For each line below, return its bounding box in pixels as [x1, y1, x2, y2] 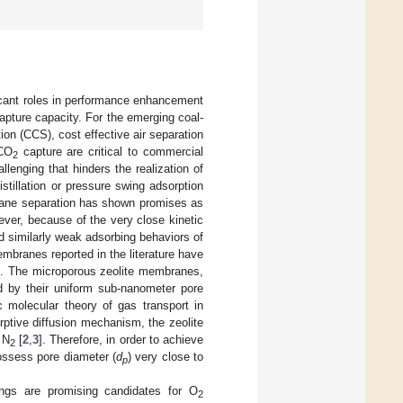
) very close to [128, 349, 203, 363]
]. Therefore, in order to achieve [39, 332, 204, 346]
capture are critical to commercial [17, 144, 203, 158]
